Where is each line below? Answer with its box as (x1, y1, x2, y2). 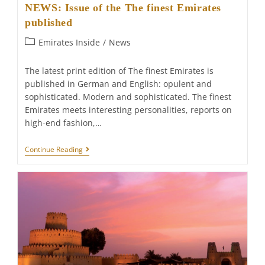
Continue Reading (25, 144, 83, 155)
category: (24, 49, 61, 60)
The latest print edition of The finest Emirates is (25, 65, 214, 77)
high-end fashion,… (25, 117, 102, 129)
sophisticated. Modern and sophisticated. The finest (25, 91, 232, 103)
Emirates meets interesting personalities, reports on (25, 104, 232, 116)
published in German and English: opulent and (25, 78, 212, 90)
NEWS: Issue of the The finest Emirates (25, 2, 221, 14)
